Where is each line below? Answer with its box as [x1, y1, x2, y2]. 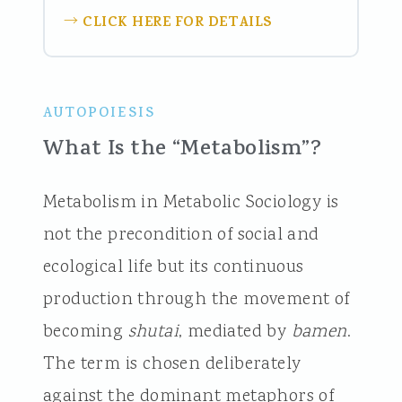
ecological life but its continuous [42, 254, 304, 280]
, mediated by [178, 319, 292, 345]
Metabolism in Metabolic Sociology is [42, 189, 339, 215]
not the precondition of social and [42, 222, 319, 248]
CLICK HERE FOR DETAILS [83, 12, 273, 36]
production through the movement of [42, 286, 350, 312]
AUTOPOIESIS [42, 102, 155, 126]
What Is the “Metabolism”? [42, 133, 321, 167]
